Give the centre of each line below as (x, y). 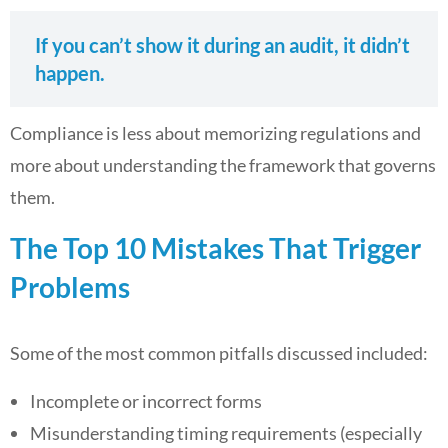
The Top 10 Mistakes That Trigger (215, 248)
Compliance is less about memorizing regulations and (215, 133)
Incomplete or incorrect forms (146, 401)
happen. (70, 73)
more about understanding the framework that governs (223, 165)
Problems (70, 287)
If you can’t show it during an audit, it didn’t (222, 45)
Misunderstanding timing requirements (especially (226, 433)
